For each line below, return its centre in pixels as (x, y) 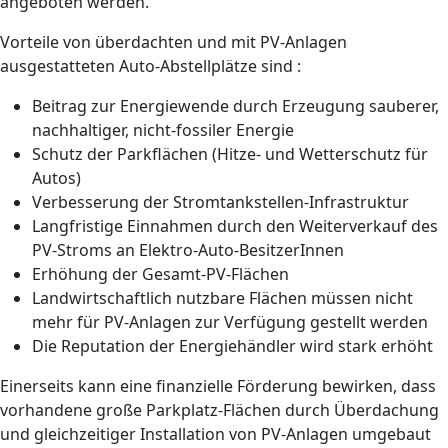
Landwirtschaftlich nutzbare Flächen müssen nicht (222, 298)
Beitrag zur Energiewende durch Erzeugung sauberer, (235, 106)
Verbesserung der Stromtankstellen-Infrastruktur (220, 202)
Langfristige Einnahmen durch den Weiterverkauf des (235, 226)
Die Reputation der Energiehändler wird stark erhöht (232, 346)
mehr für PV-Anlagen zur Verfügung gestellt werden (230, 322)
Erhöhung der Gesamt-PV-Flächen (160, 274)
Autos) (56, 178)
